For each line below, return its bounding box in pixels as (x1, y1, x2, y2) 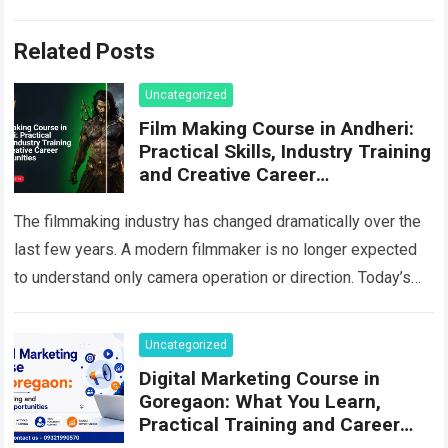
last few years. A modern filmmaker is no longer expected (14, 240, 418, 260)
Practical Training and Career (139, 413, 401, 437)
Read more (351, 298, 422, 315)
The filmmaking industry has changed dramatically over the (14, 212, 422, 232)
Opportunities (139, 186, 261, 210)
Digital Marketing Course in (139, 367, 381, 391)
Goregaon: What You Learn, (139, 390, 382, 414)
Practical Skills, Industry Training (139, 140, 432, 164)
